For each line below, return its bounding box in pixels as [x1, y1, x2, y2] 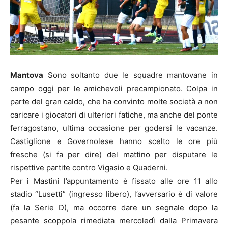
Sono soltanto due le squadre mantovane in [43, 70, 218, 80]
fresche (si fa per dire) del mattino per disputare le [10, 149, 218, 159]
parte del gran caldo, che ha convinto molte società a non [10, 96, 218, 106]
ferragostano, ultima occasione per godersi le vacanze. [10, 123, 218, 133]
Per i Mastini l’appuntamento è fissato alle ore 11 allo [10, 176, 218, 186]
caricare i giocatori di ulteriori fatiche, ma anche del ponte [10, 109, 218, 120]
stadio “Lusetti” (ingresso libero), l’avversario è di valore [10, 189, 218, 199]
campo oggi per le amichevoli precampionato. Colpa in [10, 83, 218, 93]
